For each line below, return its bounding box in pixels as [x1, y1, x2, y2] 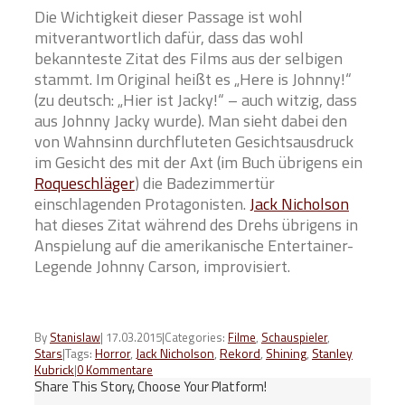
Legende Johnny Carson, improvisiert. [34, 254, 290, 279]
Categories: [165, 328, 228, 347]
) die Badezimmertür [135, 171, 275, 196]
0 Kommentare [77, 361, 153, 380]
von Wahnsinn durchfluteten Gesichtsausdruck [34, 129, 353, 155]
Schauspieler [261, 328, 327, 347]
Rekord [220, 344, 260, 363]
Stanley [312, 344, 353, 363]
